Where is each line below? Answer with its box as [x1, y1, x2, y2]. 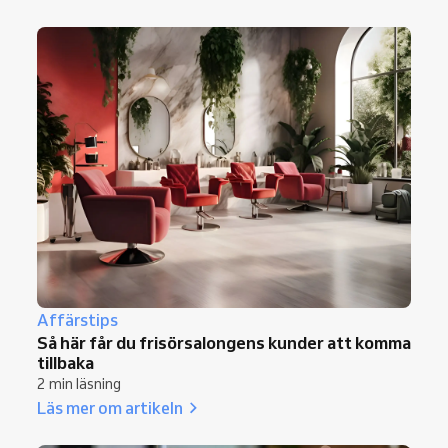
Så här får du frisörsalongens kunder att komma [37, 331, 411, 353]
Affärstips [37, 309, 118, 330]
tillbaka [37, 351, 94, 373]
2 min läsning [37, 374, 121, 393]
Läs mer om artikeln [37, 396, 183, 418]
